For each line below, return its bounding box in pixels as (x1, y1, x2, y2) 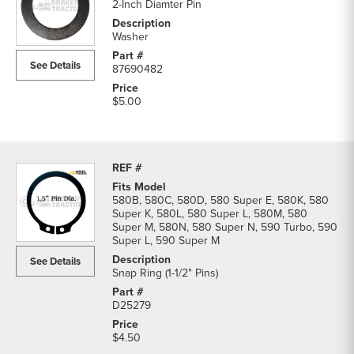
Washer (112, 28, 149, 45)
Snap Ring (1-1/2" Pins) (112, 265, 218, 281)
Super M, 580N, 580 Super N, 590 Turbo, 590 (112, 219, 337, 235)
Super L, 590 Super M (112, 232, 220, 249)
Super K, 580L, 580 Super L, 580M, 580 (112, 205, 307, 222)
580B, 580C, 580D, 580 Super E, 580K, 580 (112, 192, 329, 209)
